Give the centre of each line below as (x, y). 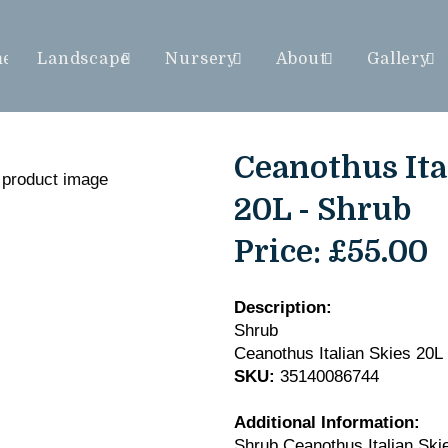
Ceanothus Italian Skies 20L (338, 353)
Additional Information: (326, 422)
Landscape (83, 59)
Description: (282, 307)
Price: (277, 251)
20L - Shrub (322, 209)
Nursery (201, 59)
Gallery (398, 59)
